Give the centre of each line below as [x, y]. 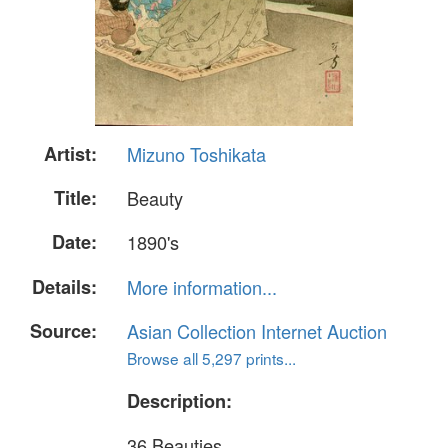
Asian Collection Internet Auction [257, 330]
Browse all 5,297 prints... [211, 357]
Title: [75, 198]
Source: [63, 330]
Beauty [155, 198]
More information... [202, 286]
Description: [179, 400]
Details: [64, 286]
